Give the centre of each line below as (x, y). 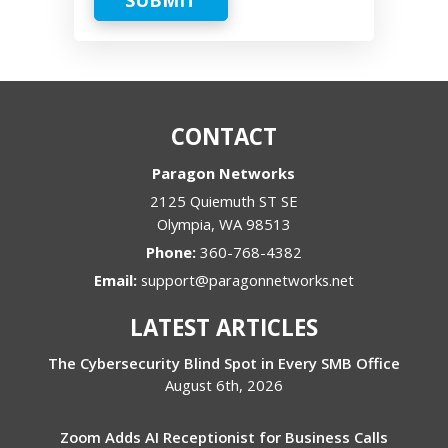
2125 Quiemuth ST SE (223, 201)
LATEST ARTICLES (223, 328)
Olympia (183, 224)
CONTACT (223, 137)
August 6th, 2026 (223, 385)
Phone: (172, 252)
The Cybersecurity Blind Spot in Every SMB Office (223, 363)
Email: (117, 280)
